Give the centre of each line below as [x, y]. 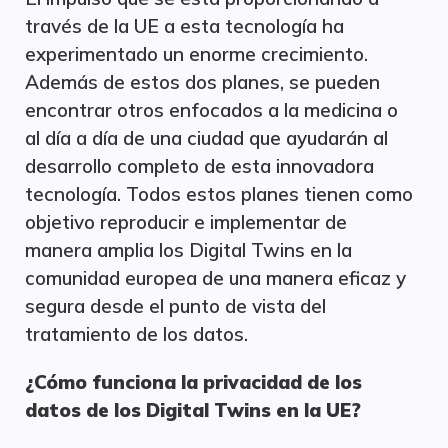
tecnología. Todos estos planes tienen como [219, 194]
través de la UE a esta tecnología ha [184, 26]
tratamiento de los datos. [136, 334]
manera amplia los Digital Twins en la [188, 250]
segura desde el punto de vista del [175, 306]
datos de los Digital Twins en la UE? [193, 410]
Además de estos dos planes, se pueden [202, 82]
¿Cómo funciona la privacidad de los [193, 382]
